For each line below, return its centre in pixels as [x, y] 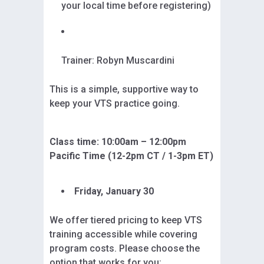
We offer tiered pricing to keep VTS [126, 220]
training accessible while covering [123, 234]
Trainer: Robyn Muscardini [118, 60]
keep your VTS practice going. [115, 103]
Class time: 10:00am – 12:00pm [118, 141]
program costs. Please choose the [125, 248]
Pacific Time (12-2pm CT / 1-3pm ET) [131, 156]
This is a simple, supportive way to [124, 89]
